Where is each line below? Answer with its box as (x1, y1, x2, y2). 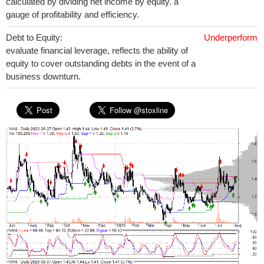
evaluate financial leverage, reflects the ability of (6, 45, 188, 55)
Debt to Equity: (6, 32, 62, 42)
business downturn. (6, 71, 81, 81)
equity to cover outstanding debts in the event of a (6, 58, 196, 68)
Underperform (204, 32, 258, 42)
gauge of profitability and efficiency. (6, 9, 139, 19)
